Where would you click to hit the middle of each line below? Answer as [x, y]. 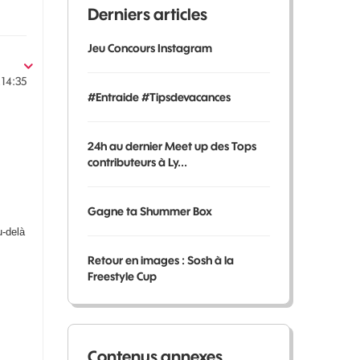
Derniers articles [147, 14]
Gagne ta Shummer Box [149, 211]
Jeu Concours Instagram [149, 48]
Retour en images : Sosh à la [160, 260]
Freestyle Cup [122, 276]
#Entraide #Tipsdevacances [159, 97]
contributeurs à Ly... [137, 162]
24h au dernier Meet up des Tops [172, 146]
